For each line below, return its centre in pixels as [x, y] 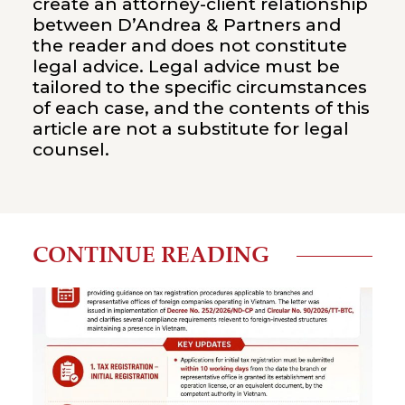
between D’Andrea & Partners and [186, 24]
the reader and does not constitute [189, 45]
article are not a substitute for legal [190, 128]
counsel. [71, 149]
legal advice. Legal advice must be [186, 66]
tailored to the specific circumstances [199, 87]
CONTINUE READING [151, 256]
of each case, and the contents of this [201, 108]
